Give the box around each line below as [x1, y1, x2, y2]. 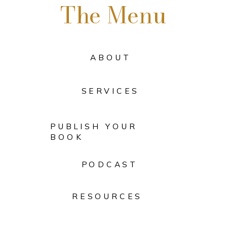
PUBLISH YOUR [50, 121, 138, 131]
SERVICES [81, 86, 139, 96]
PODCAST [81, 159, 137, 170]
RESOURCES [72, 191, 142, 202]
